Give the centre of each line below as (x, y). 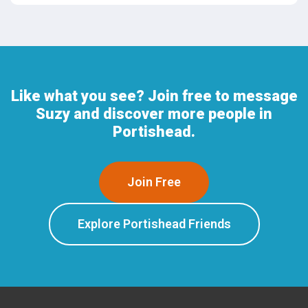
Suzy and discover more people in (154, 114)
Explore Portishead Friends (154, 224)
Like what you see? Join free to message (154, 96)
